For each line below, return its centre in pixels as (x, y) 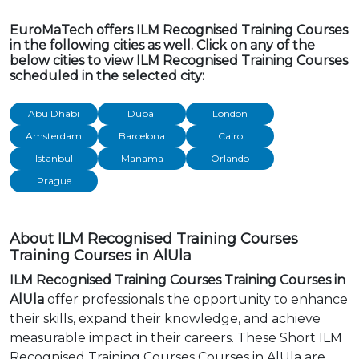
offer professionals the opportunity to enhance (196, 299)
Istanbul (54, 158)
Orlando (230, 158)
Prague (54, 181)
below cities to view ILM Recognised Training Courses (179, 61)
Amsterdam (54, 136)
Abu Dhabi (54, 113)
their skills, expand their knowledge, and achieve (165, 319)
